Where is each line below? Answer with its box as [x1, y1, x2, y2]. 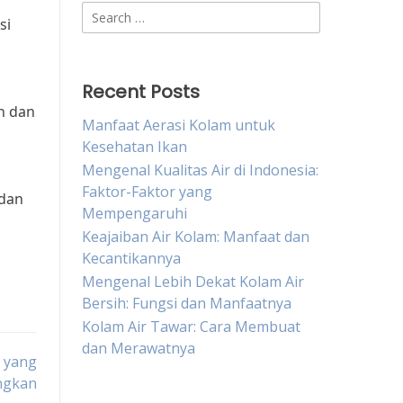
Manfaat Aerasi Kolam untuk [82, 115, 275, 135]
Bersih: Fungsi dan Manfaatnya [82, 293, 291, 313]
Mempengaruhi [82, 203, 187, 223]
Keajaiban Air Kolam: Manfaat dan [82, 227, 309, 246]
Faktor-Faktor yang [82, 182, 212, 201]
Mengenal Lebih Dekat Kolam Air [82, 272, 304, 291]
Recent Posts [82, 79, 200, 104]
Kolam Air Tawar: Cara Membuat [82, 317, 300, 336]
